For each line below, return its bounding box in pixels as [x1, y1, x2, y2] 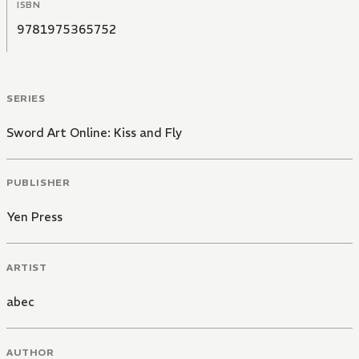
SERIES [6, 91, 46, 104]
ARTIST [6, 261, 47, 273]
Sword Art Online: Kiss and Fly [6, 124, 182, 140]
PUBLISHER [6, 176, 71, 189]
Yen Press [6, 209, 63, 225]
